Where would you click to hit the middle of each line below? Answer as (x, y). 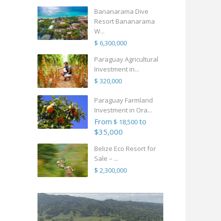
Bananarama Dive (121, 12)
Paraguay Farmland (124, 100)
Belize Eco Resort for (125, 149)
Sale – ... (106, 159)
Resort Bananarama (125, 21)
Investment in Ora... (123, 110)
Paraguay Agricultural (126, 59)
